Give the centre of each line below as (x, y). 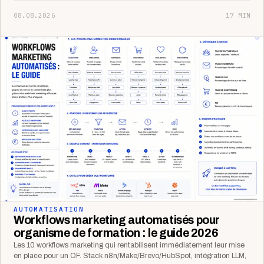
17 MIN (238, 16)
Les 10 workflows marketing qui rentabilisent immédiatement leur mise (129, 245)
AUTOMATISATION (49, 209)
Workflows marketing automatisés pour (117, 220)
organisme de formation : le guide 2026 (116, 233)
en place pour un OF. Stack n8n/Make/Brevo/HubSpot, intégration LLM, (130, 255)
